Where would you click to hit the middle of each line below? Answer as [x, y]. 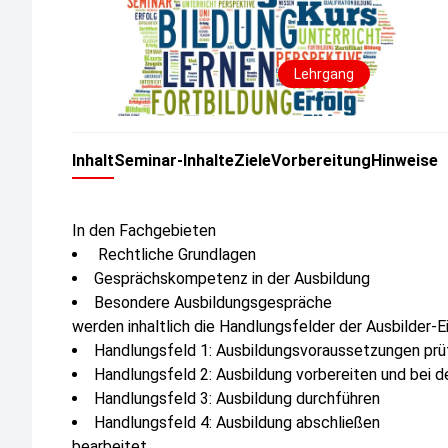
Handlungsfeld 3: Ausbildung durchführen [237, 398]
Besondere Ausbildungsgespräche [213, 302]
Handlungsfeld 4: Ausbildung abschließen [237, 422]
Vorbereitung [321, 160]
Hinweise [404, 160]
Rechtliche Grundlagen [175, 254]
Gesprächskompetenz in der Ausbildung [232, 278]
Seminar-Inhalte [174, 160]
